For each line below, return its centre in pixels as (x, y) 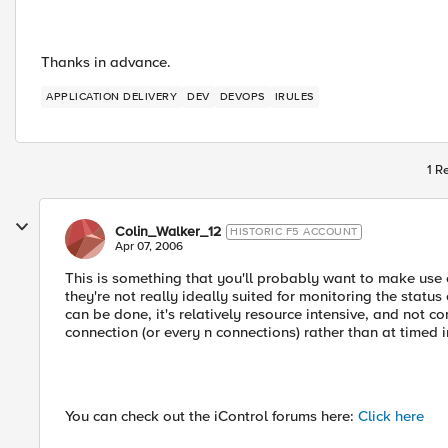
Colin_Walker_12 (168, 231)
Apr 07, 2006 (149, 246)
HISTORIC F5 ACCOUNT (294, 231)
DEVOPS (242, 96)
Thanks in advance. (106, 62)
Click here (391, 416)
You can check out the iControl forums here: (211, 416)
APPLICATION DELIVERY (111, 96)
